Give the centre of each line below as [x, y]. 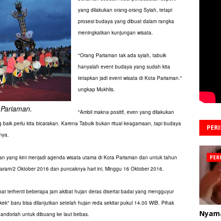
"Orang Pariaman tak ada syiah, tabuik [122, 55]
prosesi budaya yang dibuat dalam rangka [126, 21]
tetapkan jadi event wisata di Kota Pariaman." [130, 78]
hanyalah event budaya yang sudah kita [124, 67]
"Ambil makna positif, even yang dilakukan [126, 112]
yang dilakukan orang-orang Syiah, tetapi [125, 10]
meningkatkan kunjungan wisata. [115, 33]
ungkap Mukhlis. [96, 89]
